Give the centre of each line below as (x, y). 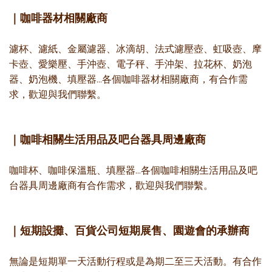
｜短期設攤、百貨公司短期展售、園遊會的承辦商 (129, 231)
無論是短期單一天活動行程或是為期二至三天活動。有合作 (135, 262)
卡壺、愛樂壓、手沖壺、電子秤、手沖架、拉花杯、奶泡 (131, 64)
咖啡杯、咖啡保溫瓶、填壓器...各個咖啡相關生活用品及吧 (133, 171)
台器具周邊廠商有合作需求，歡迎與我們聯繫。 (111, 186)
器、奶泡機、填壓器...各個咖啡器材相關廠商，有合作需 (128, 80)
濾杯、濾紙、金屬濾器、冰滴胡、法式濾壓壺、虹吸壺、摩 (135, 49)
